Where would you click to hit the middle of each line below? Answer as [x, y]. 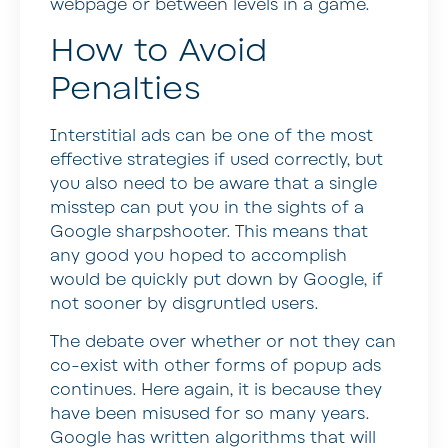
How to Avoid [159, 50]
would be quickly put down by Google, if [216, 279]
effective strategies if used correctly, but [216, 159]
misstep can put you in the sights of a [207, 207]
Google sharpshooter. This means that [209, 231]
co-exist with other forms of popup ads [215, 366]
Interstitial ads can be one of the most [211, 135]
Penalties [125, 88]
